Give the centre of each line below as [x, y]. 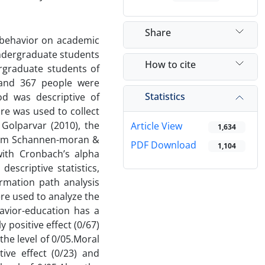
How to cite [170, 64]
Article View [156, 126]
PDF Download [164, 145]
